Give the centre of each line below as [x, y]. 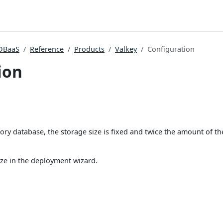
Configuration [171, 49]
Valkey [126, 49]
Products [89, 49]
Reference [47, 49]
